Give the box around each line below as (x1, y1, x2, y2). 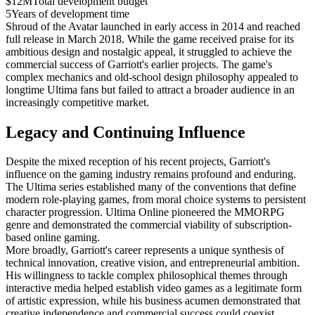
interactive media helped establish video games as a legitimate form (6, 282, 302, 295)
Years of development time (11, 7, 129, 20)
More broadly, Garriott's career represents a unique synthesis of (6, 244, 284, 257)
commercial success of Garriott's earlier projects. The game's (6, 58, 272, 70)
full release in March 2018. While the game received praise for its (6, 32, 294, 45)
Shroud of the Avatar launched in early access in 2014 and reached (6, 20, 300, 32)
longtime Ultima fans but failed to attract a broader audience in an (6, 83, 295, 96)
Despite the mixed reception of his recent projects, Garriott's (6, 155, 270, 168)
